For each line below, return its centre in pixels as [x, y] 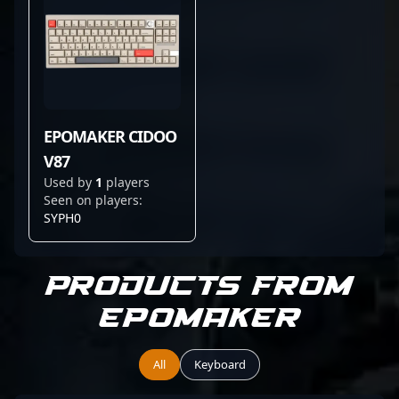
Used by [69, 182]
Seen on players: [93, 200]
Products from [199, 287]
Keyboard [220, 364]
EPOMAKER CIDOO [110, 136]
